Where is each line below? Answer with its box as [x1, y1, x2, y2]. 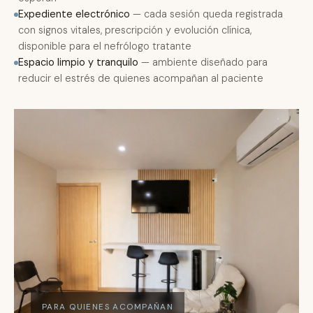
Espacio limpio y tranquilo [18, 56, 138, 68]
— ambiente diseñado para [138, 56, 268, 68]
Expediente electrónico [18, 8, 130, 20]
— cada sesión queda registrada [130, 8, 283, 20]
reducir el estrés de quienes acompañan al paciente [18, 72, 263, 85]
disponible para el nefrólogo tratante [18, 40, 191, 52]
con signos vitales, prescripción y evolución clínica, [18, 24, 252, 36]
